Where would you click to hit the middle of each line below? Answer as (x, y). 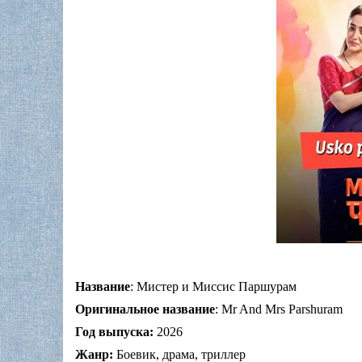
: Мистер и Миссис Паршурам (213, 287)
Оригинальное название (145, 309)
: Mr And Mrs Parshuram (279, 309)
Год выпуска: (114, 332)
